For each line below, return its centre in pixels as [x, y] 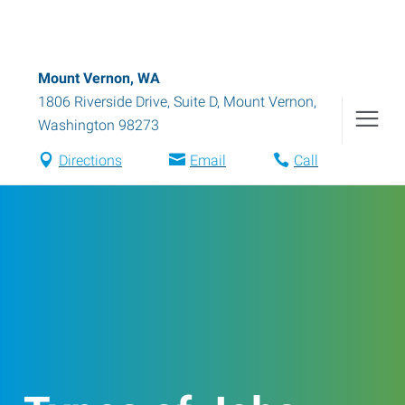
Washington [76, 125]
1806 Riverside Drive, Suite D [127, 102]
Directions [90, 160]
